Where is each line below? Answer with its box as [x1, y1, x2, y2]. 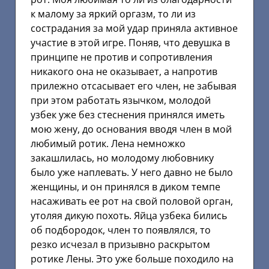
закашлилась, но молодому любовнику [31, 151, 214, 165]
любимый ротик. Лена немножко [31, 136, 186, 150]
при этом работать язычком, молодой [31, 93, 211, 107]
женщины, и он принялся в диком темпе [31, 180, 220, 193]
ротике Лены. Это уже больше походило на [31, 252, 234, 265]
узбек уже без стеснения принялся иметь [31, 107, 225, 121]
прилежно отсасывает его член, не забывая [31, 79, 237, 92]
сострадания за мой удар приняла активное [31, 21, 238, 35]
